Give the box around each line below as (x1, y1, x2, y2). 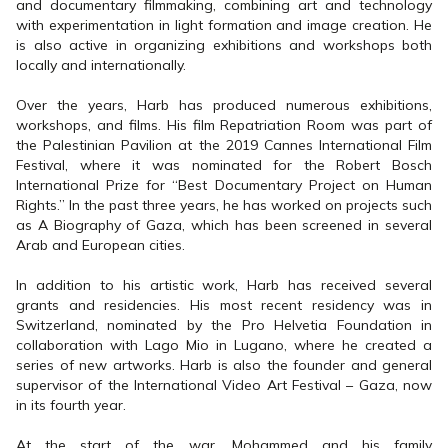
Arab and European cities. (16, 236, 185, 254)
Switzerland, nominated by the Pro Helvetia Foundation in (16, 316, 432, 334)
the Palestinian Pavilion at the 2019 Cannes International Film (16, 136, 432, 154)
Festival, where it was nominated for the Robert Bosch (16, 156, 432, 174)
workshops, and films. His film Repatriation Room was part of (16, 116, 432, 134)
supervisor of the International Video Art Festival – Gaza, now (16, 376, 432, 394)
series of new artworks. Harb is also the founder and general (16, 356, 432, 374)
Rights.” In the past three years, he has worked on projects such (16, 196, 432, 214)
